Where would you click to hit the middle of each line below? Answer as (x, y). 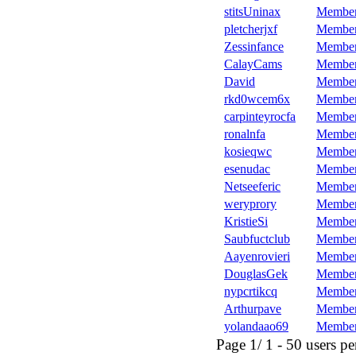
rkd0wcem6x (257, 99)
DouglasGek (256, 274)
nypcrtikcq (251, 291)
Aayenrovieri (257, 256)
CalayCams (253, 64)
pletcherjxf (251, 29)
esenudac (247, 169)
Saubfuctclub (257, 239)
